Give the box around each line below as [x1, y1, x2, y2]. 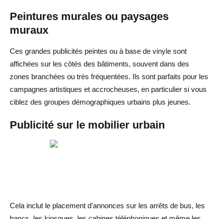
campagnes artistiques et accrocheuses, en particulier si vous [10, 85, 207, 93]
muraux [10, 23, 48, 36]
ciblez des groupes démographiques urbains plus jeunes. [10, 97, 191, 106]
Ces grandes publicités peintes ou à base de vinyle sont [10, 46, 187, 55]
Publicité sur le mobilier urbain [10, 118, 165, 131]
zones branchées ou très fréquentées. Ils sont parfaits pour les [10, 72, 208, 81]
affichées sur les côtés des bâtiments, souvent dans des [10, 59, 189, 68]
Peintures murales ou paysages [10, 10, 169, 22]
